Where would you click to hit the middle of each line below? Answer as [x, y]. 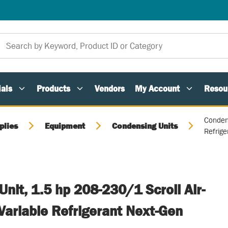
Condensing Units [145, 126]
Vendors [110, 89]
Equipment [65, 126]
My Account [157, 89]
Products [53, 89]
